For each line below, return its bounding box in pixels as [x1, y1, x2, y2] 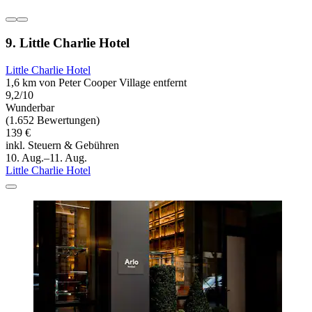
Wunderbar [6, 101, 54, 114]
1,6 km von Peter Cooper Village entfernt [6, 76, 187, 88]
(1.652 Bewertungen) [6, 114, 100, 126]
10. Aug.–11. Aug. [6, 151, 87, 164]
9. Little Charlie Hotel [6, 35, 130, 50]
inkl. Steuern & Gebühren [6, 139, 119, 151]
